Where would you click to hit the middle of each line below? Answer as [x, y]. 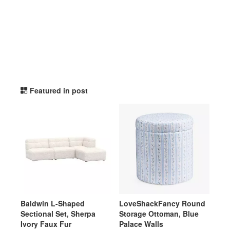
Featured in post [59, 90]
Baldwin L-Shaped [53, 203]
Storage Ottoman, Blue [159, 214]
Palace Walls [141, 224]
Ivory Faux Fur [46, 224]
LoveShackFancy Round [162, 203]
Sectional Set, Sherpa [58, 214]
